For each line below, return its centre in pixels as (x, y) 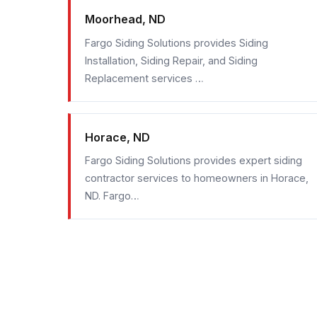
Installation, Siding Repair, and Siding (171, 60)
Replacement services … (144, 78)
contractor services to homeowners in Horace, (197, 178)
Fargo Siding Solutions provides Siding (177, 42)
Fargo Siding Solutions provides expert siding (194, 160)
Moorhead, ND (125, 19)
